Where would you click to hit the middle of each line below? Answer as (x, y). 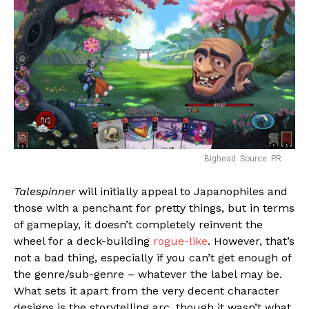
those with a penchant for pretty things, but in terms (154, 208)
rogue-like (180, 241)
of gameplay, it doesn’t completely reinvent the (138, 224)
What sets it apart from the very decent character (147, 290)
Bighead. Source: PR (243, 158)
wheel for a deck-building (83, 241)
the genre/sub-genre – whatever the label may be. (148, 274)
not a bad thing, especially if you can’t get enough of (152, 257)
